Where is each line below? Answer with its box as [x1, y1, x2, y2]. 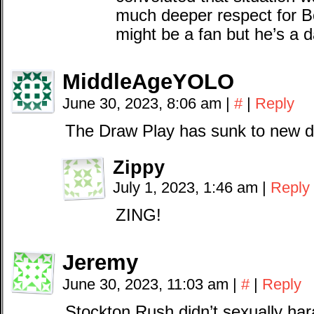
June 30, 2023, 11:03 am [62, 275, 233, 293]
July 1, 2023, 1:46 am [113, 179, 262, 196]
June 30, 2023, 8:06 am [62, 95, 226, 112]
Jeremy [62, 250, 138, 275]
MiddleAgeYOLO [62, 69, 234, 94]
